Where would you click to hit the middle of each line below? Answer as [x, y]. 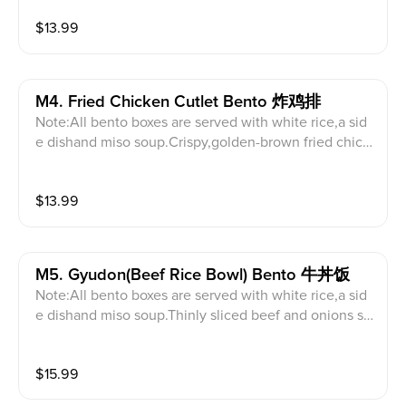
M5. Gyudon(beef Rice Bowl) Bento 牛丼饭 [193, 275]
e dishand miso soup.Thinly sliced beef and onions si [202, 316]
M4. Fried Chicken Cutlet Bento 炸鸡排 [179, 102]
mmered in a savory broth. [118, 336]
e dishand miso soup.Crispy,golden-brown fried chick [203, 143]
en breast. [67, 163]
